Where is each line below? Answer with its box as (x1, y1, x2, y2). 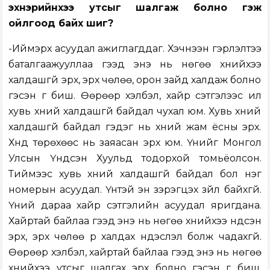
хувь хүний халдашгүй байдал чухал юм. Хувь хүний (8, 105, 262, 118)
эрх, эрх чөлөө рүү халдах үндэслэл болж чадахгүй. (8, 231, 262, 243)
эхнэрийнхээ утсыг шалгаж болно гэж (8, 2, 262, 14)
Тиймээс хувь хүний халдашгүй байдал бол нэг (8, 168, 262, 180)
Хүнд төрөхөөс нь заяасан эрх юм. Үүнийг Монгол (8, 137, 262, 149)
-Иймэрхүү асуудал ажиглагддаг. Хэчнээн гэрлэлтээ (8, 43, 262, 55)
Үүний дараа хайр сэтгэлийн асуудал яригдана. (8, 199, 262, 212)
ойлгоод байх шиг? (8, 17, 114, 30)
